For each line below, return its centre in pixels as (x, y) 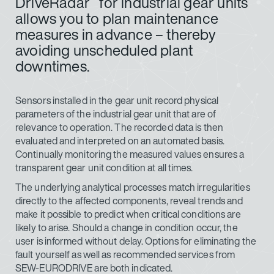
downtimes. (53, 66)
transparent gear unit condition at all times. (104, 168)
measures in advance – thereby (116, 34)
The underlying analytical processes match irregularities (133, 187)
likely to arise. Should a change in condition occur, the (127, 228)
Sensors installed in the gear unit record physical (117, 100)
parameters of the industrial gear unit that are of (116, 114)
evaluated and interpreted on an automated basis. (120, 141)
